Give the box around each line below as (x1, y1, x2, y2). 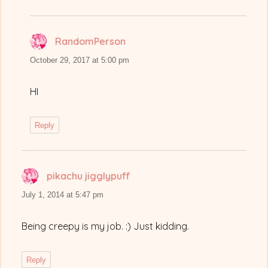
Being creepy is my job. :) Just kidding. (22, 220, 190, 233)
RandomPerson (55, 35, 126, 48)
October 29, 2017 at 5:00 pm (30, 56, 130, 65)
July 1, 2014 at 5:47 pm (22, 190, 104, 200)
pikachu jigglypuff (47, 170, 131, 182)
